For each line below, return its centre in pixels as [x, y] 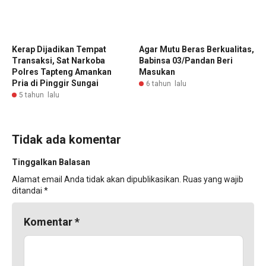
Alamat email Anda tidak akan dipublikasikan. [96, 179]
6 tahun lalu [166, 83]
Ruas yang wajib [213, 179]
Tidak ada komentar [66, 139]
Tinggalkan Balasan [51, 162]
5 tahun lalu [39, 95]
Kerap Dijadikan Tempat [59, 49]
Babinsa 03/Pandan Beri [186, 60]
